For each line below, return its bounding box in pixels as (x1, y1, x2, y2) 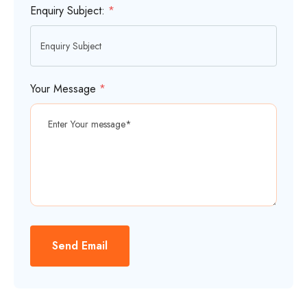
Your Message (30, 81, 99, 97)
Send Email (52, 238, 108, 254)
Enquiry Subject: (30, 3, 108, 19)
